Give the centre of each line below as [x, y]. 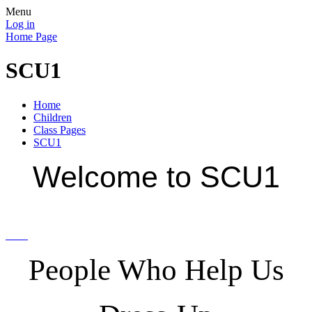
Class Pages [60, 130]
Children [53, 117]
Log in [20, 24]
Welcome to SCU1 [156, 177]
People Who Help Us [156, 270]
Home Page [31, 37]
